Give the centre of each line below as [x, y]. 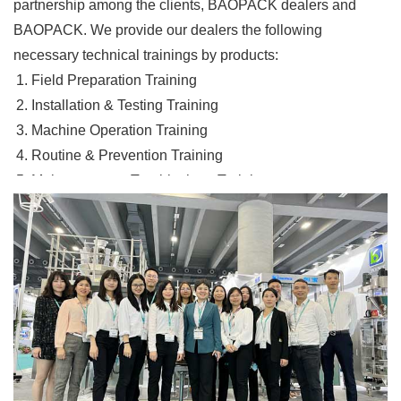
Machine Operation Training [119, 131]
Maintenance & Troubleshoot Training [150, 181]
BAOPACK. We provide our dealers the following [168, 30]
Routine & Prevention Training [127, 156]
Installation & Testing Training [128, 106]
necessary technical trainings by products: [146, 55]
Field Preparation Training [114, 81]
